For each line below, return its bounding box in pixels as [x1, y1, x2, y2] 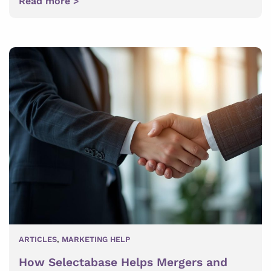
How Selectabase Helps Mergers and [19, 255, 227, 270]
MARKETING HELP [62, 235, 130, 244]
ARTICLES [19, 235, 57, 244]
